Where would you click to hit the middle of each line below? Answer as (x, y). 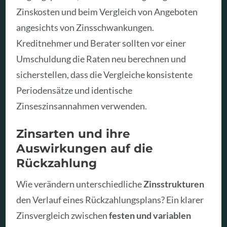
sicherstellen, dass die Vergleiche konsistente (105, 75)
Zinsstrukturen (174, 184)
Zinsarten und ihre (73, 133)
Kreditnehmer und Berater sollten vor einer (101, 43)
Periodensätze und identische (74, 90)
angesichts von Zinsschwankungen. (85, 28)
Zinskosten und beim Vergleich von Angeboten (107, 12)
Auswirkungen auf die (85, 148)
